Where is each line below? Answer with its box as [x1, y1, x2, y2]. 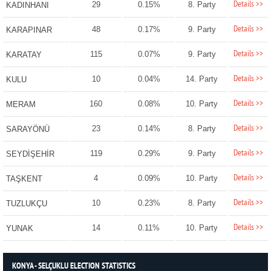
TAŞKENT [5, 174, 42, 184]
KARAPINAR [5, 25, 52, 35]
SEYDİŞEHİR [5, 149, 54, 159]
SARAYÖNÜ [5, 125, 50, 134]
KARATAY [5, 50, 42, 60]
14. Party [186, 74, 218, 84]
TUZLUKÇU [5, 199, 47, 209]
